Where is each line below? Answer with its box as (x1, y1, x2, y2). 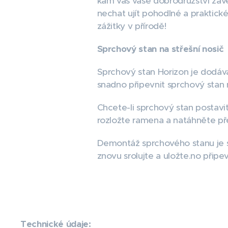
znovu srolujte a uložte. (97, 150, 191, 161)
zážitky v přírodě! (97, 20, 166, 32)
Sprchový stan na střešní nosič (97, 43, 224, 54)
